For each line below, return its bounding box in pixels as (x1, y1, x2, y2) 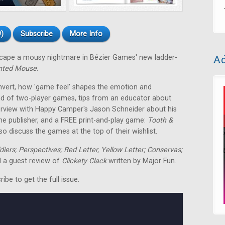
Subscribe (20, 30, 53, 38)
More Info (69, 30, 102, 38)
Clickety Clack (62, 157, 106, 165)
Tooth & (148, 116, 173, 125)
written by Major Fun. (106, 157, 176, 165)
